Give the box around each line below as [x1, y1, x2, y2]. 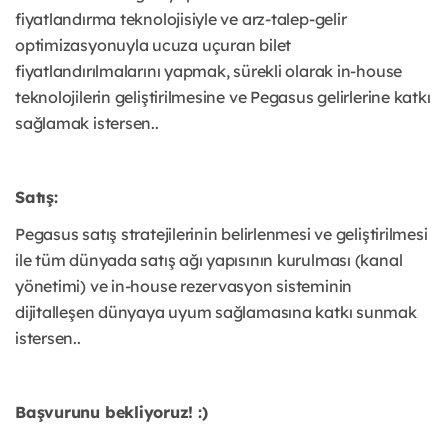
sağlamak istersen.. [15, 113, 159, 134]
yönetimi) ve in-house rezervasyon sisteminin [15, 276, 353, 297]
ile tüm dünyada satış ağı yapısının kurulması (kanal [15, 250, 403, 271]
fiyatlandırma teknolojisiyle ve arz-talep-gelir [15, 9, 347, 30]
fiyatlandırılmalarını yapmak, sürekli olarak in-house [15, 61, 403, 82]
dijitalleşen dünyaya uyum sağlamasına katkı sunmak [15, 302, 417, 323]
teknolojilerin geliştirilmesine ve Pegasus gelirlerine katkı [15, 87, 431, 108]
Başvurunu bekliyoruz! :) [15, 402, 208, 423]
